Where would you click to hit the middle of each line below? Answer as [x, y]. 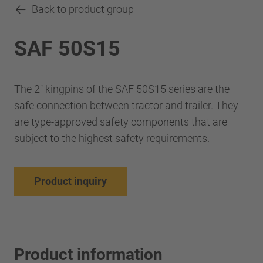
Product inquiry [70, 181]
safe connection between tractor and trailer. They [126, 105]
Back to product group [83, 9]
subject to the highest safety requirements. [112, 138]
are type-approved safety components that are [121, 122]
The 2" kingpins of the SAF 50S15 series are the [122, 89]
